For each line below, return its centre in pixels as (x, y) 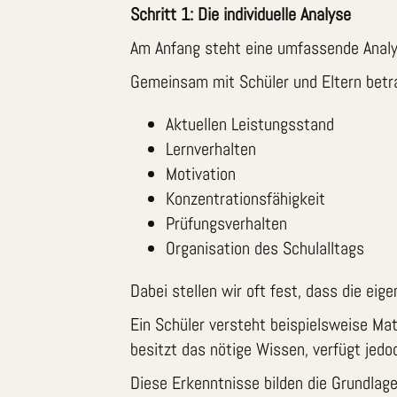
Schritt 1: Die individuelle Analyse (241, 14)
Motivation (201, 173)
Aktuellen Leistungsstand (250, 124)
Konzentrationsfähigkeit (245, 198)
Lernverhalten (211, 148)
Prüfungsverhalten (226, 223)
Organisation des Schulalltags (265, 248)
